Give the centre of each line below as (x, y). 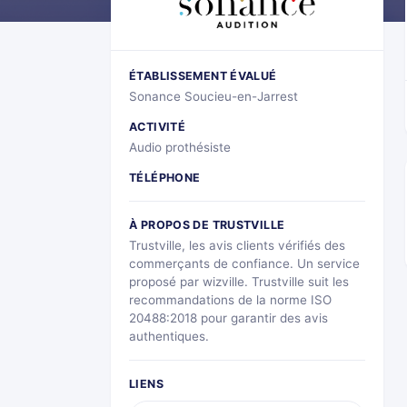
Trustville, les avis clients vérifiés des (237, 245)
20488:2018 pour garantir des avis (228, 318)
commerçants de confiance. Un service (244, 263)
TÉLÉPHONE (165, 177)
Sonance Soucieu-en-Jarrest (213, 96)
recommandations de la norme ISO (230, 299)
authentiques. (169, 336)
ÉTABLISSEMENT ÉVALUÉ (203, 75)
